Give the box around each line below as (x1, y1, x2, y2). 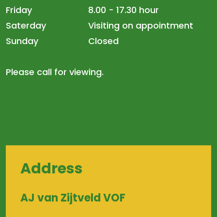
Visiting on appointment (88, 19, 193, 31)
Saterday (6, 19, 46, 31)
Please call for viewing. (6, 66, 104, 78)
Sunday (6, 35, 38, 47)
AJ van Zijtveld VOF (20, 190, 125, 205)
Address (20, 158, 83, 179)
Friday (6, 4, 32, 16)
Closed (88, 35, 119, 47)
